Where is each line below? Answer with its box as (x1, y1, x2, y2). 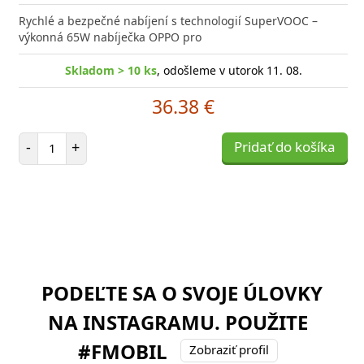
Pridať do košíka (234, 136, 336, 156)
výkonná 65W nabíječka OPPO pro (19, 28, 201, 45)
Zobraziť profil (189, 341, 269, 358)
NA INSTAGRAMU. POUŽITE (48, 308, 308, 336)
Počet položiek (51, 131, 128, 147)
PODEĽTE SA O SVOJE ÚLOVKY (41, 279, 323, 306)
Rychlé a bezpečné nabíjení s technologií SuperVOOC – (19, 12, 318, 28)
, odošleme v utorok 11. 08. (156, 62, 302, 78)
